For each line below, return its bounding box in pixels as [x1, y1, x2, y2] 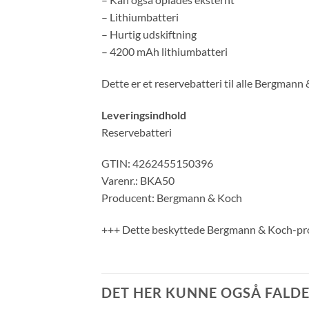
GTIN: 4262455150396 [101, 157, 213, 170]
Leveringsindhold [101, 108, 186, 121]
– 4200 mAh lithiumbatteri [101, 45, 228, 59]
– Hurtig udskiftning [101, 28, 197, 41]
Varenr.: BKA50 [101, 174, 175, 188]
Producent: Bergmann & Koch [101, 191, 242, 205]
